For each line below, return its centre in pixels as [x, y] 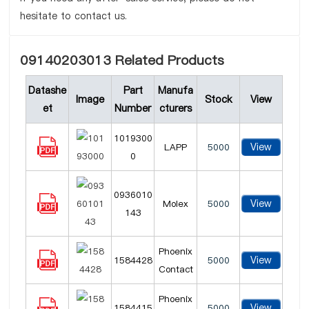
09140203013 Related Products [122, 60]
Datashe [48, 90]
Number [133, 108]
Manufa [176, 90]
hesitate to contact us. [74, 16]
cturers [176, 108]
